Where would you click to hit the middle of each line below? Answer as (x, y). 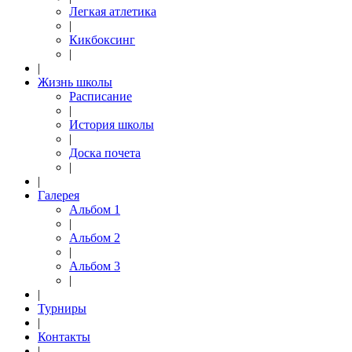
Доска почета (105, 153)
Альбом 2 (95, 238)
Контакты (64, 337)
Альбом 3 (95, 266)
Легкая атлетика (113, 11)
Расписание (101, 96)
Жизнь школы (75, 82)
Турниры (62, 308)
